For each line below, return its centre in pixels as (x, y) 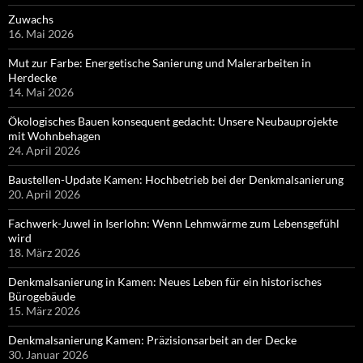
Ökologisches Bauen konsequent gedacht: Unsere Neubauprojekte (173, 121)
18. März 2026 (44, 252)
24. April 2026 (44, 150)
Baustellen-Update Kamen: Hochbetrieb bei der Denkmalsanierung (176, 179)
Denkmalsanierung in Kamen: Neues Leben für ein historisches (165, 281)
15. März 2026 (44, 310)
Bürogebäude (42, 296)
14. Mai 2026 (41, 92)
